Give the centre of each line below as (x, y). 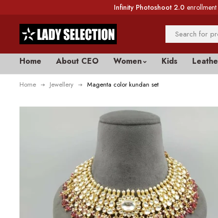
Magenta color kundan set (123, 84)
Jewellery (62, 84)
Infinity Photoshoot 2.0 (149, 7)
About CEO (77, 61)
